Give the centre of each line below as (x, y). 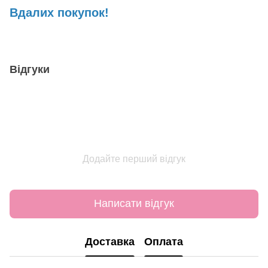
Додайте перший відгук (134, 159)
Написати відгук (134, 204)
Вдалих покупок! (59, 12)
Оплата (164, 242)
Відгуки (30, 69)
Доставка (110, 242)
